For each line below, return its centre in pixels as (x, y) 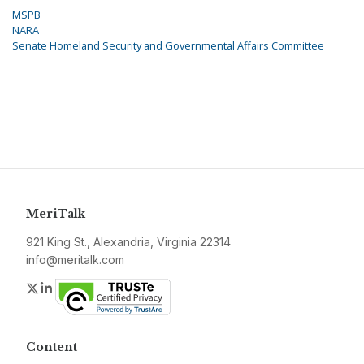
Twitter (60, 288)
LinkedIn (79, 288)
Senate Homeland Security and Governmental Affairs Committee (168, 46)
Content (52, 347)
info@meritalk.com (75, 260)
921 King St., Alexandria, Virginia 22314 (128, 242)
